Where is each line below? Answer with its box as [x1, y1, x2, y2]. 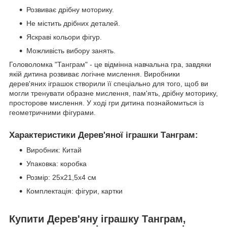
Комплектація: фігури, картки [26, 187, 123, 196]
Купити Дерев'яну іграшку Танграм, [9, 213, 186, 225]
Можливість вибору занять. [26, 46, 116, 55]
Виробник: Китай [26, 146, 82, 155]
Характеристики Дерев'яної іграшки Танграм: [9, 130, 198, 140]
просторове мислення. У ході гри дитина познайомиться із [9, 98, 204, 107]
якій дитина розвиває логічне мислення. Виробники [9, 69, 180, 78]
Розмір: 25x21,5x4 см [26, 173, 96, 182]
